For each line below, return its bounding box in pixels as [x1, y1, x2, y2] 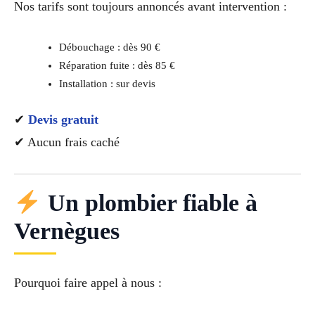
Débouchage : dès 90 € [58, 41, 160, 53]
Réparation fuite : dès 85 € [58, 59, 175, 71]
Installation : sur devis [58, 77, 155, 89]
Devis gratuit [28, 112, 98, 127]
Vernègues [14, 218, 120, 245]
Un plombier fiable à [41, 190, 257, 217]
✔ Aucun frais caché [14, 134, 120, 149]
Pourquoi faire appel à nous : [14, 276, 162, 290]
